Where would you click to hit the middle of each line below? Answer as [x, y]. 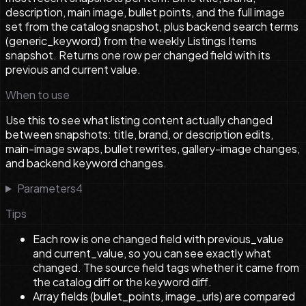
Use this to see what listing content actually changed [139, 120]
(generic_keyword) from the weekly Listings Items [131, 40]
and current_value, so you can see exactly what [152, 253]
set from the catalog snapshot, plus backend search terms [152, 26]
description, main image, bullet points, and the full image [145, 12]
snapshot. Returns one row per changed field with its [138, 55]
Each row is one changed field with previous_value [158, 238]
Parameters [46, 188]
